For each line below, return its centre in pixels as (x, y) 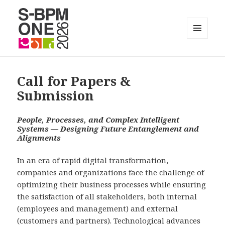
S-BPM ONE (48, 62)
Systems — (39, 129)
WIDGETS (202, 60)
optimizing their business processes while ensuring (112, 185)
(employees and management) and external (98, 209)
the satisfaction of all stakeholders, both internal (107, 197)
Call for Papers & (74, 81)
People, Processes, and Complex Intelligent (98, 120)
